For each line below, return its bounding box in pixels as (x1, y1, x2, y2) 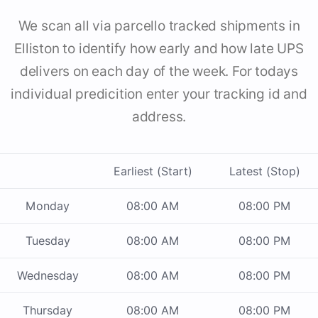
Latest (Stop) (229, 164, 300, 179)
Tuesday (25, 234, 70, 248)
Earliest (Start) (114, 164, 192, 179)
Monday (26, 199, 70, 214)
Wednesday (16, 268, 79, 283)
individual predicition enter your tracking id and (11, 86, 307, 103)
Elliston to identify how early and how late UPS (14, 40, 304, 57)
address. (131, 109, 187, 126)
